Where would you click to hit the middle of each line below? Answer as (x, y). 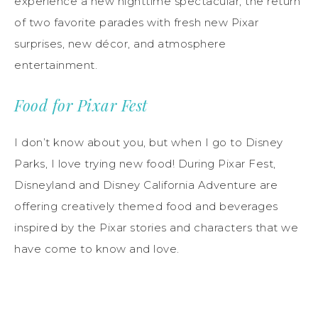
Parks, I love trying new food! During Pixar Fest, (145, 163)
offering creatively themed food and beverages (146, 206)
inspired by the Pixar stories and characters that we (156, 227)
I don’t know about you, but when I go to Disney (149, 142)
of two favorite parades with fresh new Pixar (136, 22)
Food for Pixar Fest (81, 105)
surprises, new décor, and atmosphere (120, 43)
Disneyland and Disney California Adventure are (146, 185)
